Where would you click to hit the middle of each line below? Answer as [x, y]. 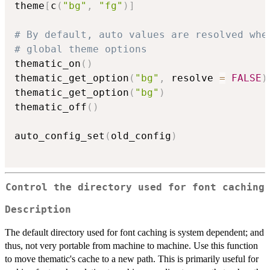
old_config [141, 136]
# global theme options [81, 49]
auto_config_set [60, 136]
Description [38, 209]
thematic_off [51, 107]
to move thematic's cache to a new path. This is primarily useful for [132, 259]
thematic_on [48, 64]
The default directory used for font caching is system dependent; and [134, 232]
